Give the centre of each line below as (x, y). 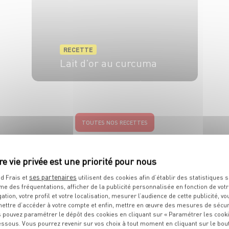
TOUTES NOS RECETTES (114, 122)
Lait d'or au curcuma (108, 62)
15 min (118, 85)
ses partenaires (53, 177)
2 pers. (78, 85)
